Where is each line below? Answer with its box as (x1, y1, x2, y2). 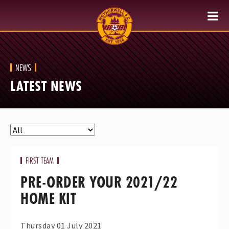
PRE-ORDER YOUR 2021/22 (20, 172, 177, 193)
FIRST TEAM (26, 154, 54, 166)
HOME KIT (20, 188, 76, 209)
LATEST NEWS (10, 76, 82, 96)
